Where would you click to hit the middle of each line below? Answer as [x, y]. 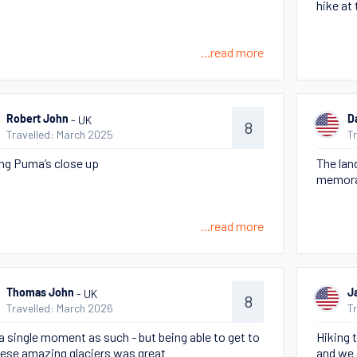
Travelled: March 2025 [60, 134]
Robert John [37, 120]
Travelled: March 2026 [60, 308]
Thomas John [40, 294]
